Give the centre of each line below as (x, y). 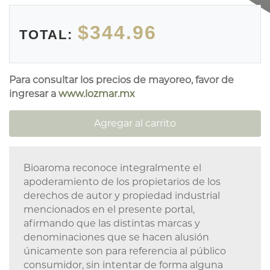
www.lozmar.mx (97, 94)
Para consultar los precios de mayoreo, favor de (121, 80)
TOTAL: (49, 35)
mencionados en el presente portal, (109, 209)
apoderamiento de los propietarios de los (122, 182)
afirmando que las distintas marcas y (112, 223)
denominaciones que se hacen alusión (116, 237)
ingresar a (34, 94)
